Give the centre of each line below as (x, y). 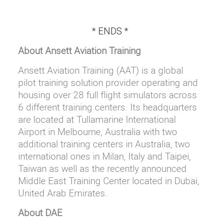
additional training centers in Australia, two (104, 144)
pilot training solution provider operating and (108, 82)
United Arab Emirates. (63, 193)
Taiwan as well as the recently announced (102, 168)
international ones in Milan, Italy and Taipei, (104, 156)
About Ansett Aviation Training (79, 50)
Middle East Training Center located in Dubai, (109, 180)
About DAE (40, 212)
